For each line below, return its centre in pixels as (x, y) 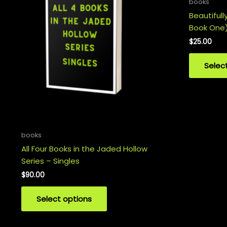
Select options (64, 199)
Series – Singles (50, 161)
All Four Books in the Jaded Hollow (84, 148)
